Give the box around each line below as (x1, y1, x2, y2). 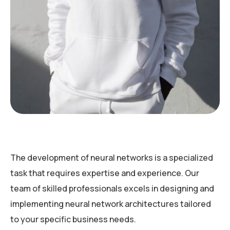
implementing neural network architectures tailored (10, 198, 211, 209)
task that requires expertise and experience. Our (10, 167, 199, 179)
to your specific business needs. (10, 213, 136, 225)
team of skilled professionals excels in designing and (10, 182, 214, 194)
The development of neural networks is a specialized (10, 151, 213, 163)
